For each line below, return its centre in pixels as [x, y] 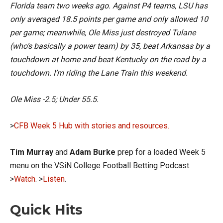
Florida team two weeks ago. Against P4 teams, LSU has [109, 6]
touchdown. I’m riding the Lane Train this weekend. [99, 73]
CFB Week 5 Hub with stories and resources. [92, 126]
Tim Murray [32, 152]
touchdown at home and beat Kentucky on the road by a [108, 59]
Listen [54, 179]
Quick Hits [46, 210]
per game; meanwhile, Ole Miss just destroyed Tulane [103, 33]
